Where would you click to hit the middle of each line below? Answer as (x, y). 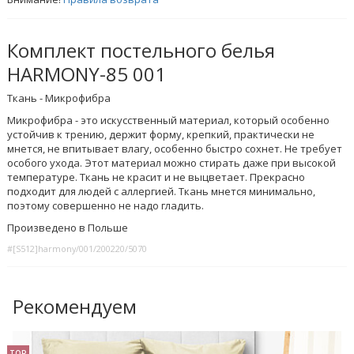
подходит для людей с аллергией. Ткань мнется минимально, (162, 192)
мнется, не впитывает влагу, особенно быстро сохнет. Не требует (175, 149)
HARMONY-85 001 (87, 74)
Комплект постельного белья (141, 51)
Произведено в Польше (68, 228)
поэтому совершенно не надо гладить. (106, 206)
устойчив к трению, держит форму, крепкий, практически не (161, 135)
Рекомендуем (74, 307)
